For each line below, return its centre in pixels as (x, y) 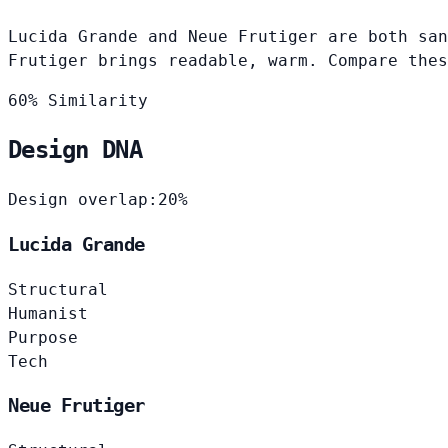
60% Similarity (78, 100)
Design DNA (75, 150)
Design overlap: (83, 200)
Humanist (48, 313)
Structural (58, 289)
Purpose (43, 337)
